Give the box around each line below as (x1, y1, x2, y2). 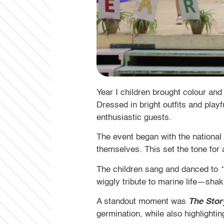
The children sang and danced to (96, 165, 221, 174)
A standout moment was (96, 197, 189, 206)
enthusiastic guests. (96, 113, 172, 122)
